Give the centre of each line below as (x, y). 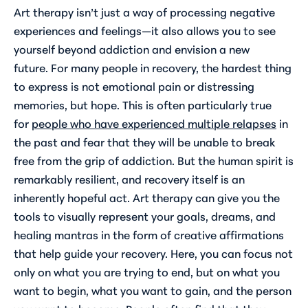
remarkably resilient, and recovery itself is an (129, 178)
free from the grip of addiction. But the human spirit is (154, 159)
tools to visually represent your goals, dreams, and (145, 215)
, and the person (250, 289)
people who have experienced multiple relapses (154, 122)
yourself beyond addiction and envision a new (132, 48)
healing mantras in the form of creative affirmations (149, 234)
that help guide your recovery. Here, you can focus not (153, 252)
